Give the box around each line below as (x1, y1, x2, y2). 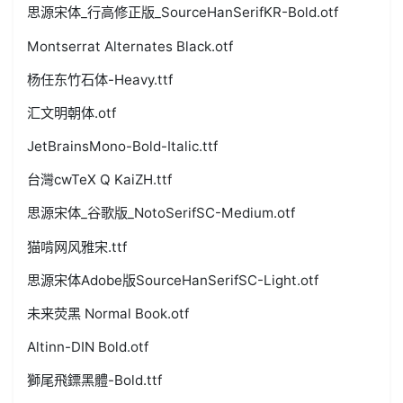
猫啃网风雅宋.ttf (27, 237, 128, 255)
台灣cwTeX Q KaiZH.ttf (27, 171, 173, 189)
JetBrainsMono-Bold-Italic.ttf (27, 138, 219, 156)
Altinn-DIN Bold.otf (27, 338, 149, 356)
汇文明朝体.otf (27, 103, 117, 121)
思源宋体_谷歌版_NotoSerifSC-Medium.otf (27, 204, 296, 222)
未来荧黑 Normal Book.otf (27, 305, 190, 323)
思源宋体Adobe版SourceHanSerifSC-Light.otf (27, 271, 319, 289)
